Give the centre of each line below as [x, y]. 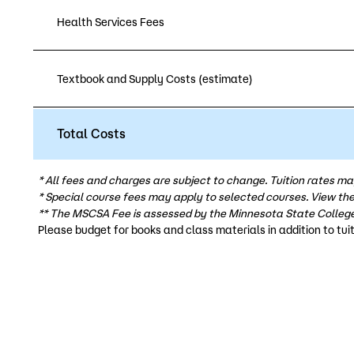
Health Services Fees [111, 23]
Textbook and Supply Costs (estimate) [155, 79]
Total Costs [91, 134]
